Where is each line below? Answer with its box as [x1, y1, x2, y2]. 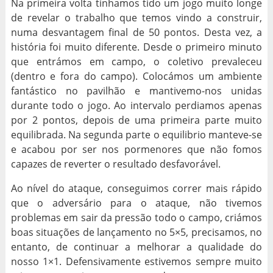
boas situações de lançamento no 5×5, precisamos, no [10, 225, 263, 239]
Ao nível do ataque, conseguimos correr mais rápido [10, 181, 263, 195]
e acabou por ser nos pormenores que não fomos [10, 142, 263, 156]
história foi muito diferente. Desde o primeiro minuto [10, 40, 263, 54]
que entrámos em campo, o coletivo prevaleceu [10, 54, 263, 68]
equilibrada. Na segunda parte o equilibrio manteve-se [10, 127, 263, 141]
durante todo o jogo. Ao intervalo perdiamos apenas [10, 98, 263, 112]
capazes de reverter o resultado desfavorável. [10, 157, 221, 171]
